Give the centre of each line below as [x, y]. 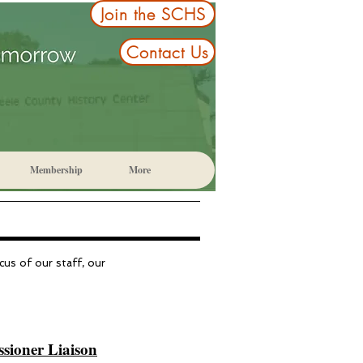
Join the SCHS [153, 14]
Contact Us [167, 52]
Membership [56, 170]
